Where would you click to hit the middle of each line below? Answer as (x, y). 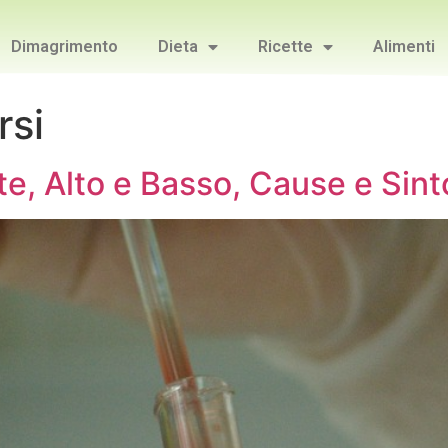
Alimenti (404, 46)
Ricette (285, 46)
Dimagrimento (64, 46)
